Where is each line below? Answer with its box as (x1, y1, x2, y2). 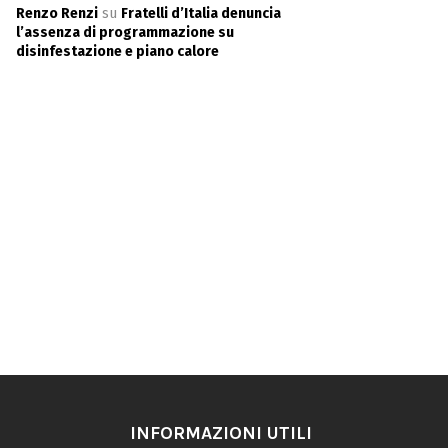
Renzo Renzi (16, 5, 98, 22)
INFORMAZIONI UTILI (129, 421, 312, 444)
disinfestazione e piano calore (16, 43, 219, 60)
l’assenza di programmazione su (16, 24, 234, 41)
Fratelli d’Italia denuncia (121, 5, 281, 22)
